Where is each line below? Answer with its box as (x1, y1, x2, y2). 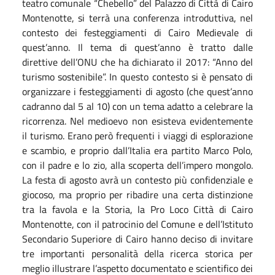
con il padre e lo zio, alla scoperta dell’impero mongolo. (22, 157, 253, 172)
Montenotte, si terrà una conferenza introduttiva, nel (22, 10, 253, 25)
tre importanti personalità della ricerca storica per (22, 246, 253, 261)
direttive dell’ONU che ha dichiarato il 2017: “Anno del (22, 54, 253, 69)
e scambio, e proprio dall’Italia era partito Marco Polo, (22, 142, 253, 158)
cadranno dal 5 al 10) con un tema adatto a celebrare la (22, 98, 253, 114)
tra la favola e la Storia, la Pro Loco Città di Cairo (22, 201, 253, 217)
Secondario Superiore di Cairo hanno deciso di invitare (22, 231, 253, 246)
